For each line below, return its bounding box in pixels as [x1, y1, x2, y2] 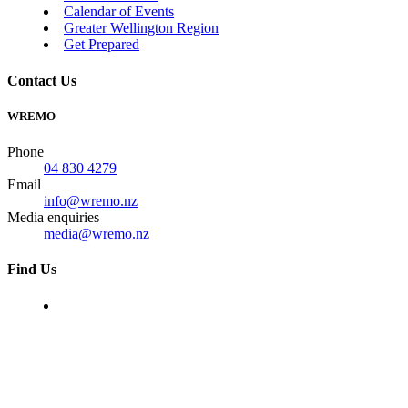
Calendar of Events [64, 4, 174, 20]
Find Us [7, 261, 56, 278]
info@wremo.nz [44, 193, 138, 209]
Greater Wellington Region [64, 20, 219, 36]
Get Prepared [64, 36, 139, 53]
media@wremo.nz [44, 226, 149, 242]
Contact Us [7, 72, 76, 88]
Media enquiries [7, 209, 99, 226]
